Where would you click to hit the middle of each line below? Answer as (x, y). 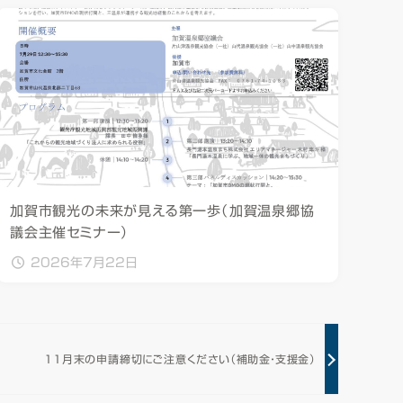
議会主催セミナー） (70, 233)
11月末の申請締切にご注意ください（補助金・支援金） (180, 358)
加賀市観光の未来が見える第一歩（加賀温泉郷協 (162, 211)
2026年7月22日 (85, 263)
